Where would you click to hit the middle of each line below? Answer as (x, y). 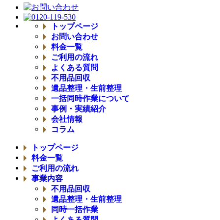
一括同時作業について (90, 98)
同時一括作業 (75, 209)
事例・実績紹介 (79, 109)
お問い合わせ (75, 36)
